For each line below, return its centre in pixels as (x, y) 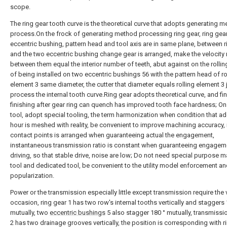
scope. (20, 7)
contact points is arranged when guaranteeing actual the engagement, (112, 135)
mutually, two (30, 213)
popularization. (32, 176)
